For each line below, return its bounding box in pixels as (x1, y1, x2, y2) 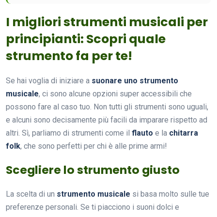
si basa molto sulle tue (130, 189, 209, 199)
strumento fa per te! (6, 47, 132, 65)
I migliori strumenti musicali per (6, 14, 208, 31)
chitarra (169, 128, 198, 138)
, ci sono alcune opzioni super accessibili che (39, 89, 192, 99)
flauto (132, 128, 153, 138)
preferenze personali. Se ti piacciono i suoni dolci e (6, 202, 179, 212)
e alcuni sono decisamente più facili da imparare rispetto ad (6, 115, 207, 125)
